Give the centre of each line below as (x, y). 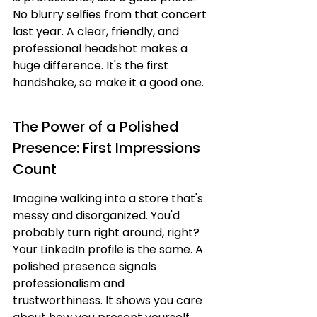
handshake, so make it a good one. (108, 82)
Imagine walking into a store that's (109, 198)
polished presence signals (86, 266)
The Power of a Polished (98, 127)
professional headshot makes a (102, 48)
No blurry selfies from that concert (111, 15)
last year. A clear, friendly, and (97, 31)
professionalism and (70, 283)
